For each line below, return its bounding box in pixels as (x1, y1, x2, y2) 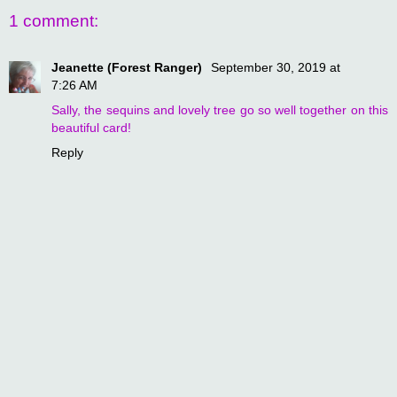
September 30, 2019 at (211, 59, 340, 74)
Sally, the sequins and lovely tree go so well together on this (51, 102, 388, 117)
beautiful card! (51, 120, 131, 135)
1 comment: (9, 12, 98, 31)
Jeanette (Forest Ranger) (51, 59, 206, 74)
